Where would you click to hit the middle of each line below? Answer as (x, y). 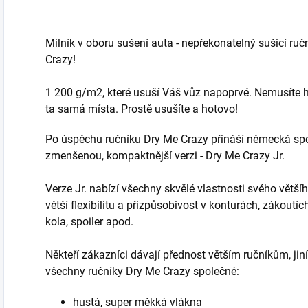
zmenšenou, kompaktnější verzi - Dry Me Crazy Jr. (165, 156)
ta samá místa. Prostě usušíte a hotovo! (142, 109)
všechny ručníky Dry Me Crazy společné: (142, 271)
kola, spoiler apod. (89, 222)
